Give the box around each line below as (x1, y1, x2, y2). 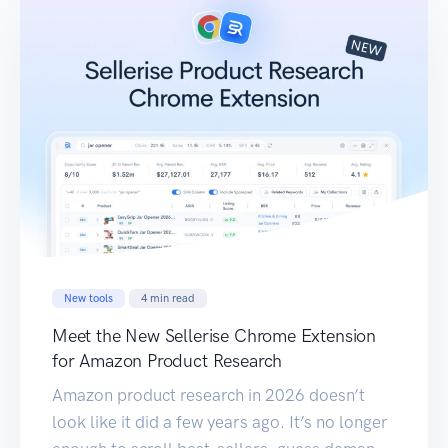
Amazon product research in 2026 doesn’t (52, 384, 365, 405)
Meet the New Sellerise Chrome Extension (52, 324, 376, 347)
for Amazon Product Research (52, 349, 283, 372)
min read (150, 290, 195, 305)
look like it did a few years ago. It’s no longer (52, 411, 388, 432)
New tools (64, 290, 113, 305)
